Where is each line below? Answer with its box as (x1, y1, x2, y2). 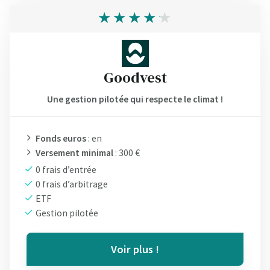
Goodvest (103, 66, 167, 87)
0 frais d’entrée (34, 163, 96, 175)
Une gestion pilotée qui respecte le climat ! (47, 93, 223, 105)
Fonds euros (36, 132, 86, 144)
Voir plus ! (111, 242, 159, 256)
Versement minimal (36, 146, 113, 159)
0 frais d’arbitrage (34, 178, 108, 190)
